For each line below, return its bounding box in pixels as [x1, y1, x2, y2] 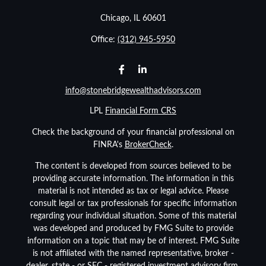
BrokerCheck [124, 141, 172, 150]
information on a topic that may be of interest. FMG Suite [27, 237, 239, 246]
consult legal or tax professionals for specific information [29, 199, 237, 208]
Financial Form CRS [105, 107, 176, 116]
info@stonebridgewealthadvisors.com [65, 87, 201, 96]
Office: [91, 36, 118, 45]
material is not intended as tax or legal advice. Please [37, 187, 229, 196]
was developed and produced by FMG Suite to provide [33, 224, 233, 233]
